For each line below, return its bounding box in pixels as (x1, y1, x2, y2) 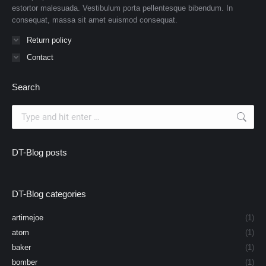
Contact (27, 52, 53, 62)
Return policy (27, 35, 72, 45)
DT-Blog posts (12, 147, 67, 157)
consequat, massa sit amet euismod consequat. (12, 15, 178, 24)
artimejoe (12, 213, 43, 222)
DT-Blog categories (12, 188, 86, 199)
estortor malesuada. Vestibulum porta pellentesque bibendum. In (12, 3, 233, 12)
